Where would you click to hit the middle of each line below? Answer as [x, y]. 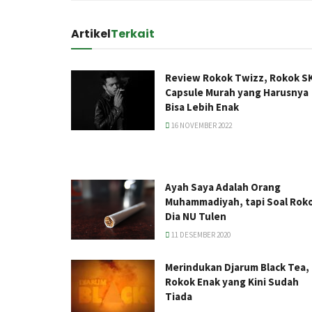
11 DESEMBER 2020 [200, 234]
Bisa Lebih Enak [204, 107]
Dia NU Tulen [196, 216]
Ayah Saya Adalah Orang [223, 187]
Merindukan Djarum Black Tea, [237, 267]
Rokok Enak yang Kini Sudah [232, 281]
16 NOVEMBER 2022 [201, 125]
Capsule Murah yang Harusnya [237, 92]
